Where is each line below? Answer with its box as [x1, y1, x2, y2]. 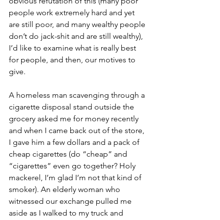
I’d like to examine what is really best [9, 43, 138, 53]
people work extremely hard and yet [9, 8, 137, 17]
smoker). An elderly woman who [9, 185, 122, 194]
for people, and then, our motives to [9, 55, 137, 64]
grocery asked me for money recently [9, 114, 140, 123]
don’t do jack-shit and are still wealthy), [9, 31, 145, 41]
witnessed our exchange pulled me [9, 196, 134, 206]
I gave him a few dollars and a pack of [9, 137, 141, 147]
